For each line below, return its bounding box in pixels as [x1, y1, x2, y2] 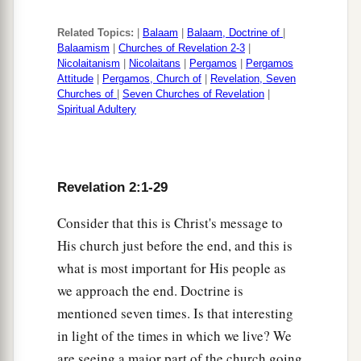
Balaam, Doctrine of [187, 27, 283, 39]
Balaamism [57, 42, 110, 55]
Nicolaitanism [57, 57, 120, 70]
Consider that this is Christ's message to [57, 214, 283, 233]
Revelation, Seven [210, 73, 296, 85]
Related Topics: [57, 27, 134, 39]
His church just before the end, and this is [57, 236, 293, 255]
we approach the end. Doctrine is [57, 281, 243, 301]
